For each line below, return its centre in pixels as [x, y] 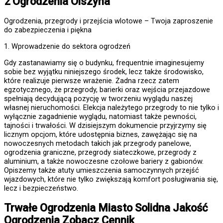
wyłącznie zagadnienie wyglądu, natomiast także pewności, [100, 116]
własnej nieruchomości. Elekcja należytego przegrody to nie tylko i [111, 107]
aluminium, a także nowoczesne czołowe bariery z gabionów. [104, 161]
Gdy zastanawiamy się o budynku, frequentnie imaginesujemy [104, 62]
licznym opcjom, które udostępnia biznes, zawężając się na [101, 134]
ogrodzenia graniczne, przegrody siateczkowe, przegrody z [100, 152]
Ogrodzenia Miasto [86, 208]
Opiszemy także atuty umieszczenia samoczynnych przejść [102, 170]
